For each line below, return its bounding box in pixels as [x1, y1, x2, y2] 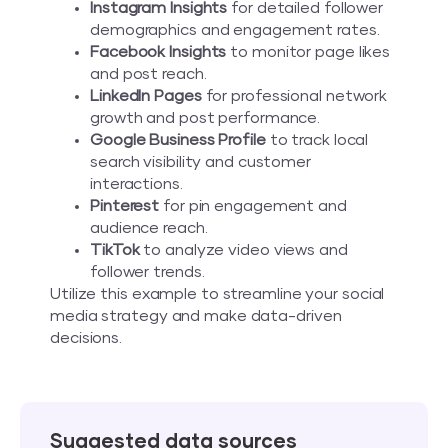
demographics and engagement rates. [90, 21, 380, 38]
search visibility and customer [90, 153, 311, 170]
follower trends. [90, 263, 205, 280]
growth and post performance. [90, 109, 321, 126]
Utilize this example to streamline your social [50, 285, 385, 302]
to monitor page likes [226, 43, 391, 60]
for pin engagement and [159, 197, 347, 214]
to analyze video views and [139, 241, 348, 258]
